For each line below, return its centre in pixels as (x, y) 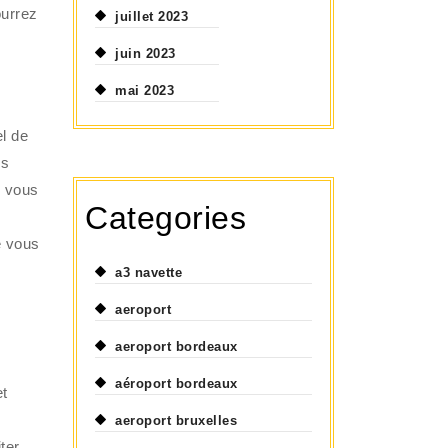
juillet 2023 (152, 16)
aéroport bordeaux (176, 383)
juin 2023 (145, 53)
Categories (166, 218)
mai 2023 (145, 90)
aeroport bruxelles (176, 420)
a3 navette (149, 272)
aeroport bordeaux (176, 346)
